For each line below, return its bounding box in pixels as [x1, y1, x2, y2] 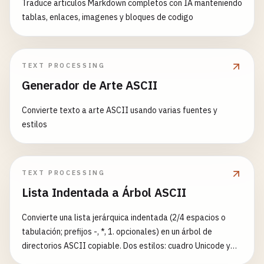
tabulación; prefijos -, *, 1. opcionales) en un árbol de [22, 226, 212, 237]
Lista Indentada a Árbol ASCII [22, 184, 186, 200]
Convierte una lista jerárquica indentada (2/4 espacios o [22, 212, 226, 223]
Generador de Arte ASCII [22, 77, 157, 93]
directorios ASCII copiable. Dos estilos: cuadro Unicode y [22, 240, 230, 251]
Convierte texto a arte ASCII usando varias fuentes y [22, 105, 217, 115]
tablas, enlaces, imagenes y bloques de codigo [22, 12, 193, 22]
